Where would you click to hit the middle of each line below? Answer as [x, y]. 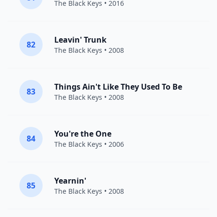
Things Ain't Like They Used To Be [118, 87]
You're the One [83, 134]
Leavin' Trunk [80, 40]
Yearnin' [70, 181]
